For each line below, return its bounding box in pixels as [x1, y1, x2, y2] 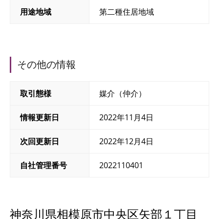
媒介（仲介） [99, 88, 147, 99]
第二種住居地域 [99, 6, 154, 18]
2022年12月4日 [99, 136, 154, 147]
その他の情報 [17, 59, 76, 70]
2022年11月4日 [99, 112, 154, 123]
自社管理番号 [20, 160, 67, 171]
